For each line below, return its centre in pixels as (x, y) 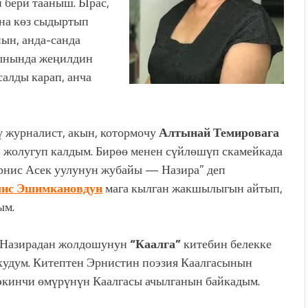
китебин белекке (226, 244)
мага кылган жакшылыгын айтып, (192, 188)
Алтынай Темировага (219, 133)
